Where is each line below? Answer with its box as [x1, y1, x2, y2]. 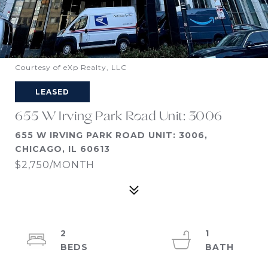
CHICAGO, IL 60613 [15, 144, 110, 154]
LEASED [35, 87, 69, 96]
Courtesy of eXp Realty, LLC [15, 63, 127, 72]
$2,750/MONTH [15, 159, 95, 170]
